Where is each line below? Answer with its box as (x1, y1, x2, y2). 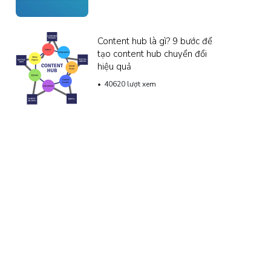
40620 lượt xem (104, 79, 156, 89)
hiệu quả (97, 60, 131, 73)
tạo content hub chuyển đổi (97, 47, 207, 60)
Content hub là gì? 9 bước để (97, 34, 212, 47)
